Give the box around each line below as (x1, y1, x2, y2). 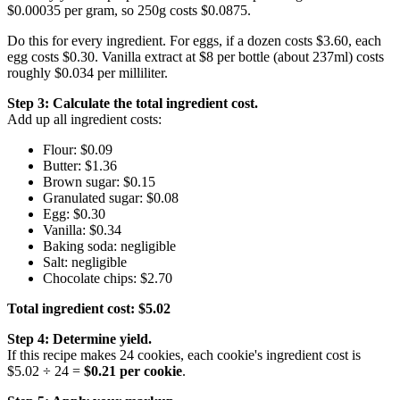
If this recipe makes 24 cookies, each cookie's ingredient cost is (7, 347, 361, 363)
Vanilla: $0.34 (43, 222, 121, 238)
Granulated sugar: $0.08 (43, 190, 179, 206)
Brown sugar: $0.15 (43, 174, 155, 190)
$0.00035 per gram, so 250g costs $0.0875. (7, 3, 251, 19)
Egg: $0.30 (43, 206, 105, 222)
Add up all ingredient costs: (7, 112, 162, 128)
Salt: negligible (43, 254, 127, 271)
